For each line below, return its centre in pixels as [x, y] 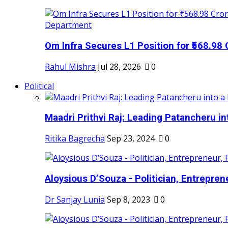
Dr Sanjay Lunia [75, 199]
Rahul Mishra [70, 66]
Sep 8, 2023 [129, 199]
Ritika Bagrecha [75, 139]
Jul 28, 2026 [119, 66]
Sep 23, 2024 [131, 139]
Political [39, 86]
